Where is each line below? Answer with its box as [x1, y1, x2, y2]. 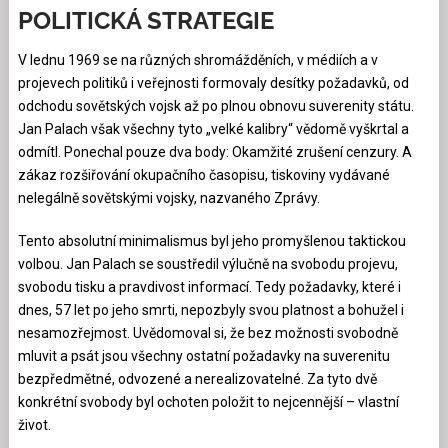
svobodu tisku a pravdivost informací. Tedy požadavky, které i [17, 278, 401, 295]
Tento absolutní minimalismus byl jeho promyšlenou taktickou [17, 232, 406, 249]
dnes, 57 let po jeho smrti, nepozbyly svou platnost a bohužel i [17, 301, 404, 318]
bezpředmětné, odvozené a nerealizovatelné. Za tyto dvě [17, 370, 377, 387]
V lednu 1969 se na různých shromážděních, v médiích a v [17, 51, 378, 68]
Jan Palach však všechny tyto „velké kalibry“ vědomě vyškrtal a [17, 120, 409, 137]
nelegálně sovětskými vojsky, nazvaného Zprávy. [17, 189, 320, 206]
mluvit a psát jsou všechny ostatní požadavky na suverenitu [17, 347, 390, 364]
